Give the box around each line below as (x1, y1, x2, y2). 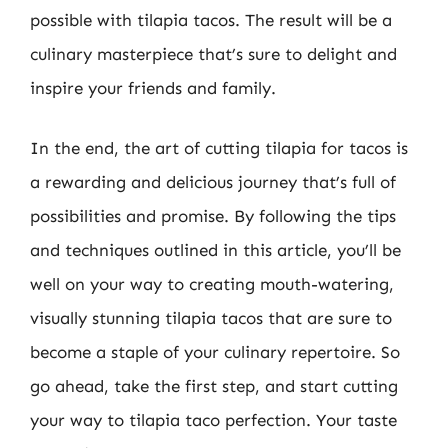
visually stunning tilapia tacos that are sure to (30, 307, 392, 328)
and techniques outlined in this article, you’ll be (30, 239, 401, 260)
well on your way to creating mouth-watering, (30, 273, 394, 294)
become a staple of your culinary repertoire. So (30, 341, 400, 362)
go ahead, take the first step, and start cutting (30, 375, 398, 396)
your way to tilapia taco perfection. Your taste (30, 409, 397, 430)
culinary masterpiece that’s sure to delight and (30, 44, 397, 64)
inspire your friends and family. (30, 78, 276, 98)
